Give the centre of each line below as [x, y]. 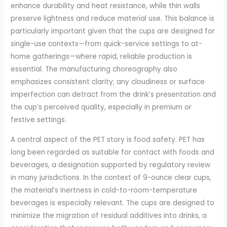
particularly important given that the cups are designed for [113, 31]
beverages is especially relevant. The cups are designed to [113, 203]
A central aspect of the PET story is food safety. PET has [108, 139]
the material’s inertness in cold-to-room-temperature [104, 190]
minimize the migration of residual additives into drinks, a [109, 215]
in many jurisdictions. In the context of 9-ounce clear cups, [111, 177]
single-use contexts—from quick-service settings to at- [107, 44]
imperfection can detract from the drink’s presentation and [113, 94]
